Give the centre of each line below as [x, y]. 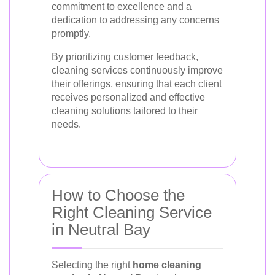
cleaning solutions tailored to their [125, 110]
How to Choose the [118, 195]
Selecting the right [92, 265]
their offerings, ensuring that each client [137, 83]
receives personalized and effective [128, 97]
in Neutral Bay [101, 229]
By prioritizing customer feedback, [125, 56]
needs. [66, 124]
